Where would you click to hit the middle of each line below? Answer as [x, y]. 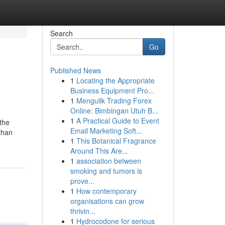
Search [61, 33]
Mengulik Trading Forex [114, 100]
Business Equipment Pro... [112, 90]
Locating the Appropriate [115, 80]
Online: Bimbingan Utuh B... [114, 110]
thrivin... [83, 211]
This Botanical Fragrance [116, 141]
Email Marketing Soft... [106, 131]
